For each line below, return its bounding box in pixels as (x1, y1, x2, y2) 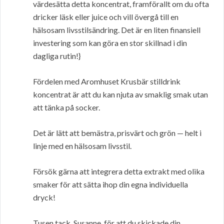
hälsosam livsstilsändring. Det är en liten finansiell (33, 25, 200, 35)
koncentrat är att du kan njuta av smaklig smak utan (33, 89, 208, 99)
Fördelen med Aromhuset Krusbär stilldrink (33, 76, 180, 86)
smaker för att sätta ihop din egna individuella (33, 179, 188, 189)
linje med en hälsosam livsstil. (33, 141, 131, 151)
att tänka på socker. (33, 102, 100, 112)
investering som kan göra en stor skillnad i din (33, 38, 187, 48)
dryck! (33, 192, 55, 202)
